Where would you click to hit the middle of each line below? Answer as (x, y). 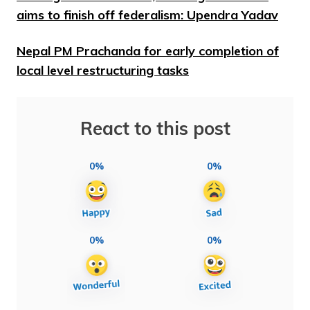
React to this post (155, 128)
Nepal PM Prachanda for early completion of (148, 51)
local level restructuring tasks (103, 70)
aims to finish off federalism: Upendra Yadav (147, 15)
